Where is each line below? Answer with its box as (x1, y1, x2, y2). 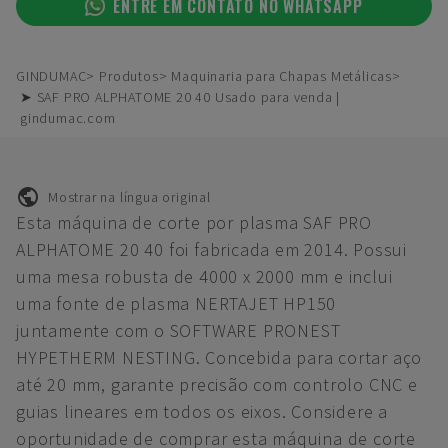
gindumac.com (20, 109, 116, 127)
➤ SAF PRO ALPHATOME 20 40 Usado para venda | (20, 88, 341, 106)
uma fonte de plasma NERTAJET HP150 (16, 292, 337, 315)
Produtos (99, 67, 159, 85)
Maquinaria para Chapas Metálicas (171, 67, 393, 85)
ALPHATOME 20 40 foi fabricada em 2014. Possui (16, 238, 407, 261)
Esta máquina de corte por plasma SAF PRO (16, 211, 372, 234)
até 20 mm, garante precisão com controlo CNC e (16, 373, 418, 396)
